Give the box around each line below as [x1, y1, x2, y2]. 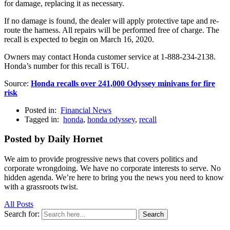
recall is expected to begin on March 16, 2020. [4, 34, 154, 44]
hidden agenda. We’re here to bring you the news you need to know [4, 173, 224, 182]
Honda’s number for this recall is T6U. [4, 61, 129, 70]
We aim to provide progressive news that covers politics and [4, 155, 198, 163]
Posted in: [25, 105, 59, 114]
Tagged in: [25, 114, 61, 124]
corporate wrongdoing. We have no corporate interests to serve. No [4, 164, 221, 172]
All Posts [4, 200, 33, 208]
